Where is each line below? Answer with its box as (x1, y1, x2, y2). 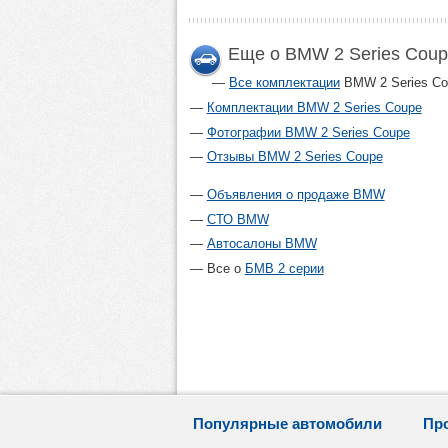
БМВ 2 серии (244, 260, 324, 276)
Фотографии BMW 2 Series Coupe (206, 124, 410, 140)
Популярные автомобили (193, 415, 382, 433)
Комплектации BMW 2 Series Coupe (206, 100, 422, 116)
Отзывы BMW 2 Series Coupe (206, 149, 383, 165)
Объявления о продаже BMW (206, 186, 385, 202)
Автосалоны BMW (206, 236, 317, 252)
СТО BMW (206, 211, 269, 227)
